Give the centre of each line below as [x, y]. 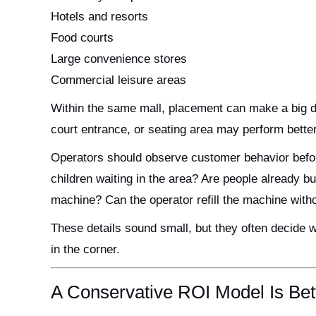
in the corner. [85, 249]
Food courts [82, 37]
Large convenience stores [119, 59]
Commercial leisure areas [119, 80]
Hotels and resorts [99, 16]
